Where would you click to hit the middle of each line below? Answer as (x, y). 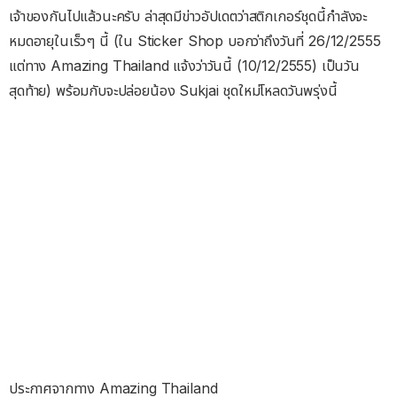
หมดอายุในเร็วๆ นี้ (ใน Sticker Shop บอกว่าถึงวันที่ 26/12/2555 (195, 41)
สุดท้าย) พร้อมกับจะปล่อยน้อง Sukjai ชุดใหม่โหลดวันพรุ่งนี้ (173, 90)
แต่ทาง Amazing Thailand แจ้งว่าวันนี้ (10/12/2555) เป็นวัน (185, 66)
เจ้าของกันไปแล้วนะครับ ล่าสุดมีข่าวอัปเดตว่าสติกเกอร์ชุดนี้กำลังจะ (188, 16)
